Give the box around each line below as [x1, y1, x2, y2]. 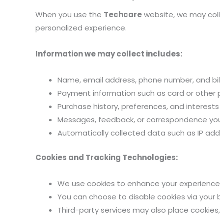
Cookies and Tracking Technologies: [35, 152, 178, 163]
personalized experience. [35, 22, 127, 33]
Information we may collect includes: [35, 48, 182, 59]
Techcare [104, 9, 142, 20]
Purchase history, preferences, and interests [57, 101, 219, 112]
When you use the [35, 9, 104, 20]
